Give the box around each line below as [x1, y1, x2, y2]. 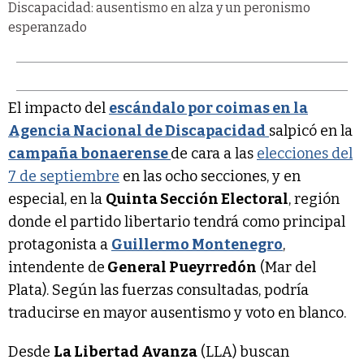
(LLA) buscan [197, 343, 289, 362]
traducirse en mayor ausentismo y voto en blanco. [8, 304, 346, 323]
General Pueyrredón [105, 258, 257, 277]
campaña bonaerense [8, 145, 171, 163]
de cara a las [171, 145, 257, 163]
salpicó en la [269, 122, 353, 141]
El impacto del [8, 99, 109, 118]
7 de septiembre [8, 167, 119, 186]
